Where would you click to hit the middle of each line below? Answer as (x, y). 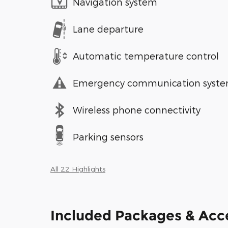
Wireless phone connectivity (137, 110)
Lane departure (108, 29)
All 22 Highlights (78, 168)
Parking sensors (108, 137)
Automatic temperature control (146, 56)
